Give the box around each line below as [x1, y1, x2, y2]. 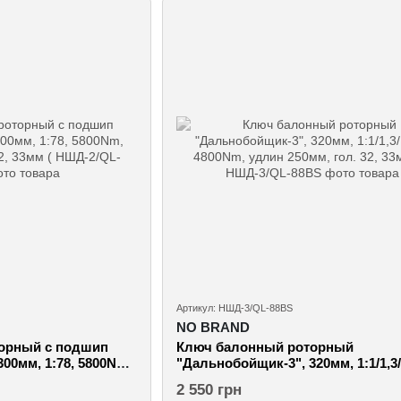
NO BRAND [175, 319, 250, 335]
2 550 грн [175, 380, 242, 398]
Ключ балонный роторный [175, 338, 354, 354]
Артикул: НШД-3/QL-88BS [175, 302, 293, 313]
